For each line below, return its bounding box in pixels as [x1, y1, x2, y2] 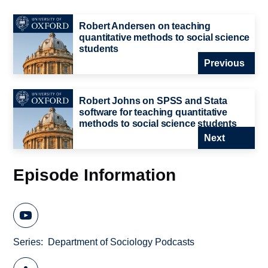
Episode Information [13, 165, 176, 185]
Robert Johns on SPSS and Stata [79, 96, 227, 106]
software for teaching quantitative [79, 107, 227, 118]
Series [13, 236, 41, 247]
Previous [203, 58, 245, 69]
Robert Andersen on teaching [79, 21, 211, 32]
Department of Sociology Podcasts [48, 236, 195, 247]
